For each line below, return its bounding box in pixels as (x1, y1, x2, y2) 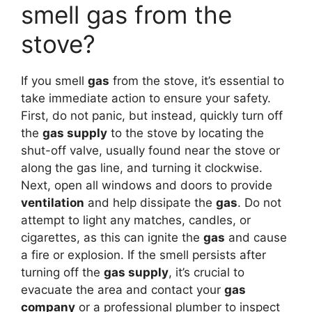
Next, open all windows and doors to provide (21, 178, 272, 192)
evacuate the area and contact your (21, 282, 224, 297)
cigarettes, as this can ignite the (21, 230, 203, 244)
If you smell (21, 73, 88, 88)
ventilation (21, 195, 84, 210)
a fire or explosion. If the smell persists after (21, 247, 266, 262)
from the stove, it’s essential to (109, 73, 284, 88)
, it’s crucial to (169, 265, 244, 279)
